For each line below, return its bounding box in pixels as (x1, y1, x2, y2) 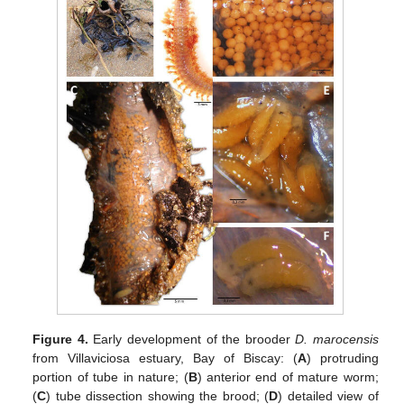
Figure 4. (32, 332, 88, 347)
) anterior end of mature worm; (197, 370, 379, 385)
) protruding (306, 351, 379, 366)
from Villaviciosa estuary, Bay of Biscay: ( (32, 351, 298, 366)
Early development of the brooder (87, 332, 296, 347)
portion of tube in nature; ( (32, 370, 188, 385)
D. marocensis (295, 332, 379, 347)
